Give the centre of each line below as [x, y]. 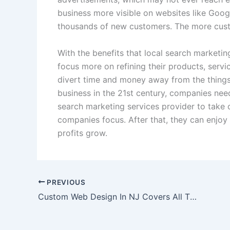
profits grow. [82, 133]
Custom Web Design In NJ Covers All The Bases [193, 197]
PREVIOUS [65, 182]
